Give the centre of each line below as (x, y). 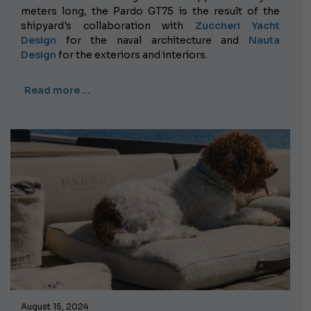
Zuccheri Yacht (237, 25)
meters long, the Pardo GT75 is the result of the (150, 11)
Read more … (57, 90)
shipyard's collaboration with (108, 25)
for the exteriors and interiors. (132, 54)
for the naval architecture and (152, 40)
